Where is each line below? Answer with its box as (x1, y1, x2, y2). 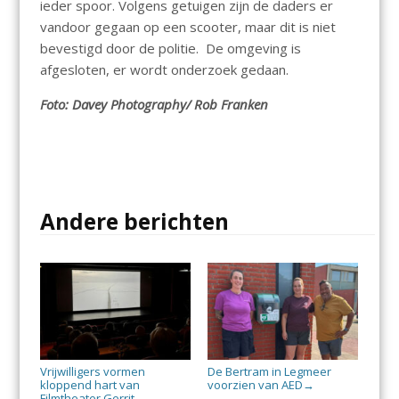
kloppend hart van (39, 377, 140, 394)
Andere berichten (39, 207, 229, 237)
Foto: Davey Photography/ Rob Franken (39, 95, 268, 114)
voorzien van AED (207, 377, 303, 394)
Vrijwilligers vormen (39, 363, 145, 380)
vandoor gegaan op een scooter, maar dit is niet (39, 18, 336, 37)
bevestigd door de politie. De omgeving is (39, 39, 301, 58)
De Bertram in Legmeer (207, 363, 331, 380)
